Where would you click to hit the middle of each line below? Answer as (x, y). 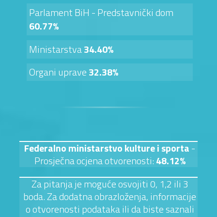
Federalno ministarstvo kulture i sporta (108, 148)
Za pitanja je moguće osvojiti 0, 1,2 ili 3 (110, 184)
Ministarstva (56, 49)
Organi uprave (59, 72)
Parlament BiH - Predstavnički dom (101, 12)
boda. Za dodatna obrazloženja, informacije (110, 196)
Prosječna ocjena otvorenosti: (95, 160)
